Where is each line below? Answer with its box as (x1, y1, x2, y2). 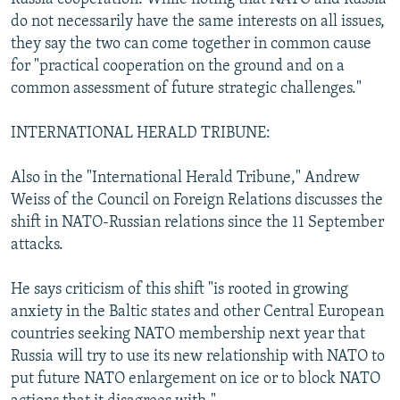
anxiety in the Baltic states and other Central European (11, 303, 384, 321)
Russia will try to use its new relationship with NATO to (11, 347, 385, 365)
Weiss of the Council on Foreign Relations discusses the (11, 191, 383, 209)
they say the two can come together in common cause (11, 35, 371, 53)
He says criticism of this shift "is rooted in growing (11, 280, 348, 298)
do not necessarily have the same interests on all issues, (11, 12, 385, 30)
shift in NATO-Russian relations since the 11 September (11, 213, 384, 231)
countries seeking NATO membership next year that (11, 325, 365, 343)
